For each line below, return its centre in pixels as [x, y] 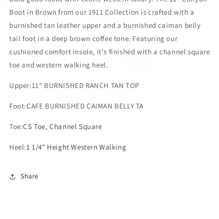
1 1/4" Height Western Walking [77, 147]
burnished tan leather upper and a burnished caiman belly [105, 25]
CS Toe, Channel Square [63, 126]
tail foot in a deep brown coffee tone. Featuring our [94, 38]
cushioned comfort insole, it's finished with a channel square [110, 51]
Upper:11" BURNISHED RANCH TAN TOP [75, 85]
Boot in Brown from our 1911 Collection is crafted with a [102, 12]
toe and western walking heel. [60, 65]
